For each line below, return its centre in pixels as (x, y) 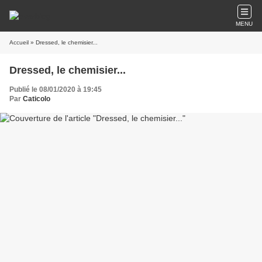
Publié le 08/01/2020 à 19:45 (56, 89)
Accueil (19, 42)
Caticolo (37, 99)
